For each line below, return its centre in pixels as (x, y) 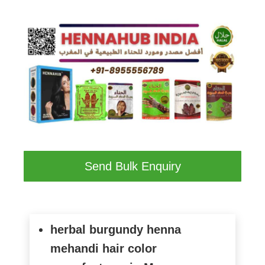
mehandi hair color (104, 248)
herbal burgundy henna (116, 229)
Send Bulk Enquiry (132, 166)
